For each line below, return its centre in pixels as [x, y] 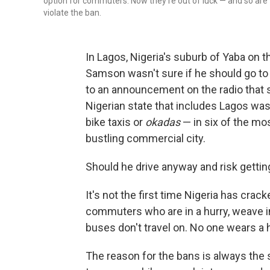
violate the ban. [72, 13]
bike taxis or [115, 122]
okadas [164, 122]
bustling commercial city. [146, 139]
